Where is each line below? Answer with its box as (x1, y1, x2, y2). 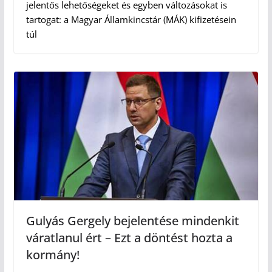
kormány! (25, 246, 80, 263)
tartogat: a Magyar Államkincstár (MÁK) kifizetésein (25, 13, 236, 26)
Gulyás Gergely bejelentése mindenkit (25, 212, 239, 229)
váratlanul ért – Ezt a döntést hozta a (25, 229, 233, 246)
